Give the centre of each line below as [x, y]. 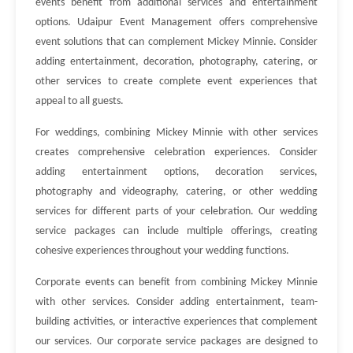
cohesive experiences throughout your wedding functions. [162, 251]
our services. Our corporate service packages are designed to [176, 342]
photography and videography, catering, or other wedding [176, 192]
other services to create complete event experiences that [176, 82]
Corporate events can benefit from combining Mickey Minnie [176, 282]
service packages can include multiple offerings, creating [176, 231]
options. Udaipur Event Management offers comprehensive [176, 22]
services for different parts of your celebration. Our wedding [176, 212]
